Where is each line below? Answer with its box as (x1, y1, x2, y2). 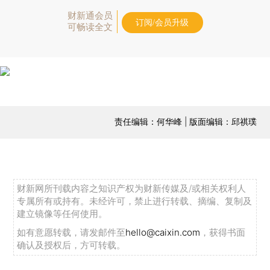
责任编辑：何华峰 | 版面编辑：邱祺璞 (114, 116, 257, 127)
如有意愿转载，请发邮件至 (17, 227, 126, 239)
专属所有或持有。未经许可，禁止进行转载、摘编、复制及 (17, 195, 253, 207)
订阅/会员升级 (136, 17, 189, 27)
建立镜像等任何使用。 (17, 208, 108, 220)
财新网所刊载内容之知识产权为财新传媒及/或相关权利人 (17, 183, 246, 195)
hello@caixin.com (125, 227, 201, 239)
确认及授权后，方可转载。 (17, 239, 126, 251)
